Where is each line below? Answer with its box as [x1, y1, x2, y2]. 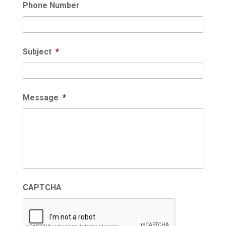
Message [22, 93, 59, 103]
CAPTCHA [22, 183, 62, 193]
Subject [22, 46, 51, 56]
